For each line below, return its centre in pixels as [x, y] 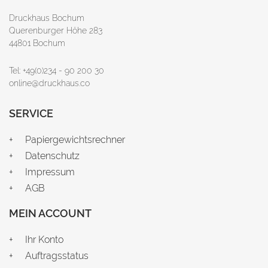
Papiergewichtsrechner [75, 139]
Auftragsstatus [57, 255]
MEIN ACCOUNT [50, 214]
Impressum [50, 172]
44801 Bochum [37, 43]
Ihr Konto [44, 239]
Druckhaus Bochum [47, 18]
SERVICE [31, 114]
